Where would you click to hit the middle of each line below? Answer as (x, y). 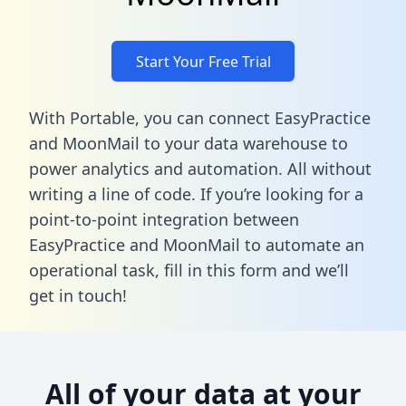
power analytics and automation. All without (200, 168)
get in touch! (78, 295)
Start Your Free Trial (203, 61)
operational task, (97, 270)
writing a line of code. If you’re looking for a (196, 193)
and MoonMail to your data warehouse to (188, 143)
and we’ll (313, 270)
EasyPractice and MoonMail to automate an (197, 244)
